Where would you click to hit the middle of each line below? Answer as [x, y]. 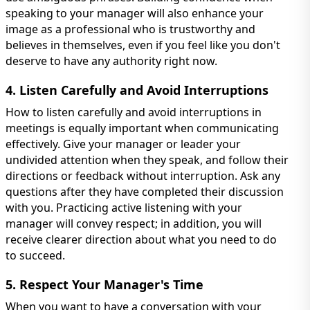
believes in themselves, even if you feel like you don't [143, 45]
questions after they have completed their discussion [145, 191]
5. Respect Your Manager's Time [104, 284]
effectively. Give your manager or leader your [123, 144]
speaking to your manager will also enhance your [135, 13]
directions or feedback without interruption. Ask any [143, 175]
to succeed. [35, 255]
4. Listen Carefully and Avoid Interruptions [137, 90]
